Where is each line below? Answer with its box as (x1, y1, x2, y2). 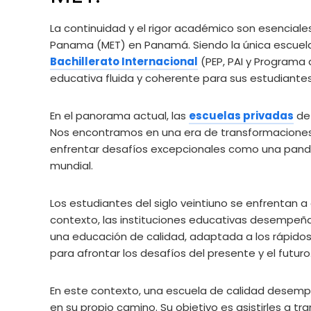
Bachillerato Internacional (50, 53, 198, 69)
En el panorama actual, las (50, 108, 189, 123)
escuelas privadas (189, 108, 294, 123)
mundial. (50, 158, 93, 173)
